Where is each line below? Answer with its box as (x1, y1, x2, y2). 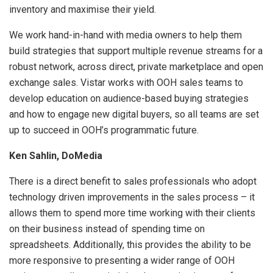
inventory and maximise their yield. (9, 3, 156, 15)
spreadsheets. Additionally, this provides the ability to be (9, 238, 251, 250)
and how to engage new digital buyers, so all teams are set (9, 108, 259, 120)
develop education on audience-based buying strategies (9, 92, 249, 104)
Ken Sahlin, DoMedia (9, 149, 102, 161)
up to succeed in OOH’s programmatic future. (9, 124, 199, 136)
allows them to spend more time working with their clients (9, 207, 255, 219)
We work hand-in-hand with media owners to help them (9, 29, 242, 41)
